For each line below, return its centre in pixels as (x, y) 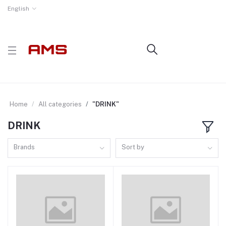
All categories (60, 104)
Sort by (133, 147)
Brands (24, 147)
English (18, 9)
